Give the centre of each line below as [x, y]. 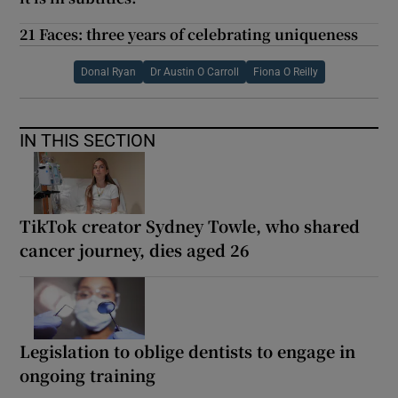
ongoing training [88, 375]
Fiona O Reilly [285, 72]
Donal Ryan [108, 72]
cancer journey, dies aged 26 [135, 250]
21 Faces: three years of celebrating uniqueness [189, 35]
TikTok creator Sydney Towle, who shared [190, 226]
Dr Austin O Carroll [194, 72]
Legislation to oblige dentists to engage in [188, 351]
